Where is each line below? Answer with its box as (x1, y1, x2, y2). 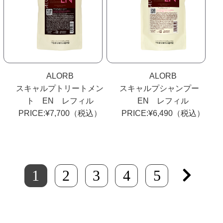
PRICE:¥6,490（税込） (121, 109, 205, 117)
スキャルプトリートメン (16, 84, 104, 93)
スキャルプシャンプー (119, 84, 207, 93)
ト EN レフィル (26, 96, 94, 105)
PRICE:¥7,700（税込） (18, 109, 102, 117)
